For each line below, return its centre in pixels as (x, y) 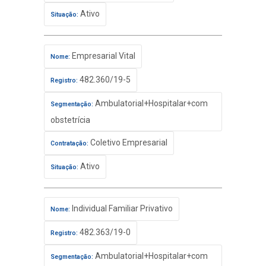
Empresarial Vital (103, 56)
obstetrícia (70, 120)
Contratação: (69, 143)
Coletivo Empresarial (128, 142)
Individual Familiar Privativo (121, 208)
